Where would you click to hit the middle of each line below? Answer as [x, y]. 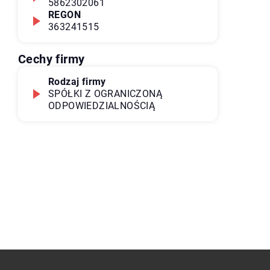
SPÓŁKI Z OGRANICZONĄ [105, 94]
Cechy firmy [52, 59]
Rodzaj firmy [77, 82]
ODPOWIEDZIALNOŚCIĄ [102, 106]
